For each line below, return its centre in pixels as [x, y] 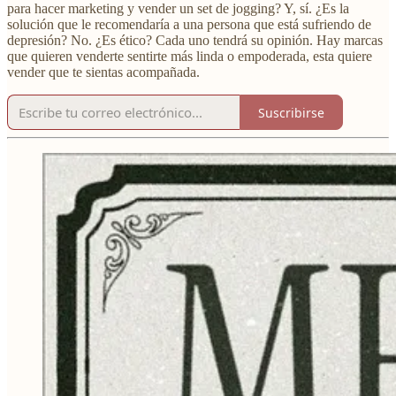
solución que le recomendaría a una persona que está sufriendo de [189, 25]
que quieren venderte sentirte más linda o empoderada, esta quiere [190, 57]
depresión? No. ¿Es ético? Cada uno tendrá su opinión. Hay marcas [195, 41]
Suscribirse [291, 112]
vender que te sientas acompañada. [103, 72]
